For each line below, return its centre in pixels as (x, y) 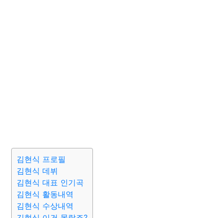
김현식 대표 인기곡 (50, 182)
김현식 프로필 (41, 159)
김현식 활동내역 (45, 194)
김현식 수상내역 (45, 206)
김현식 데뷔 (37, 171)
